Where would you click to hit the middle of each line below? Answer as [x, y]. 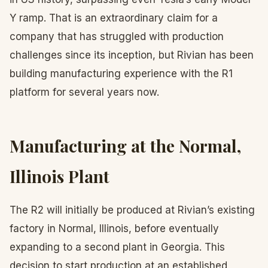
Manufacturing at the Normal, [125, 146]
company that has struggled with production [117, 36]
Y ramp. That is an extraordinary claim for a [114, 18]
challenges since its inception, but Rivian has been [132, 55]
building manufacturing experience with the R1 [121, 74]
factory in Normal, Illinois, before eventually [114, 229]
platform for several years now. [84, 92]
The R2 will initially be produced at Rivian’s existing [132, 210]
